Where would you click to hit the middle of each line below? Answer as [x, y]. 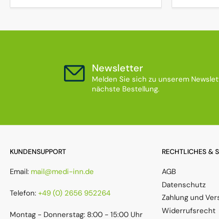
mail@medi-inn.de [62, 172]
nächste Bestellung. [126, 89]
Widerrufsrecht [189, 210]
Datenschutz [184, 185]
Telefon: [24, 193]
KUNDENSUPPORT [38, 152]
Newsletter [118, 68]
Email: [20, 172]
